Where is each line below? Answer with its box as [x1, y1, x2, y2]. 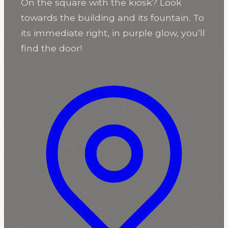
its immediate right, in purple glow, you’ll [21, 27, 205, 39]
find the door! [21, 43, 82, 54]
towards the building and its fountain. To [21, 12, 204, 23]
